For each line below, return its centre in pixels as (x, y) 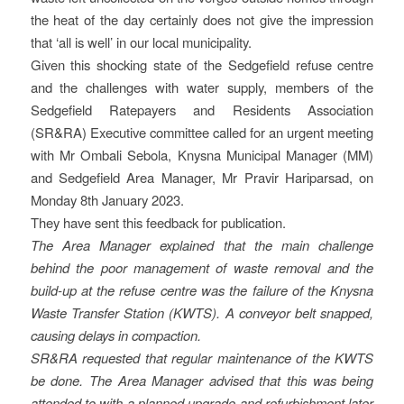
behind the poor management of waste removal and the (202, 268)
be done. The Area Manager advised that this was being (202, 381)
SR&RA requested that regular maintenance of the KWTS (202, 358)
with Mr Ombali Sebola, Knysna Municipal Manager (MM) (202, 155)
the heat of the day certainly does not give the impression (202, 20)
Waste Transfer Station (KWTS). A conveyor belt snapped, (202, 313)
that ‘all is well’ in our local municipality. (141, 42)
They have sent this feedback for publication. (158, 223)
